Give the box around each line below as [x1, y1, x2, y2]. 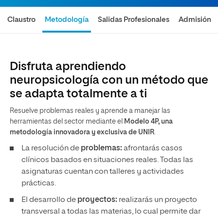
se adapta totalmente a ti [10, 88, 147, 100]
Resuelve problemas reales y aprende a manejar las [10, 108, 170, 114]
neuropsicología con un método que [10, 74, 208, 86]
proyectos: [77, 196, 117, 204]
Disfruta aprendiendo [10, 61, 126, 73]
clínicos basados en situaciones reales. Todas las [21, 156, 193, 164]
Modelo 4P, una [124, 118, 173, 125]
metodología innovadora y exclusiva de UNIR [10, 129, 154, 136]
